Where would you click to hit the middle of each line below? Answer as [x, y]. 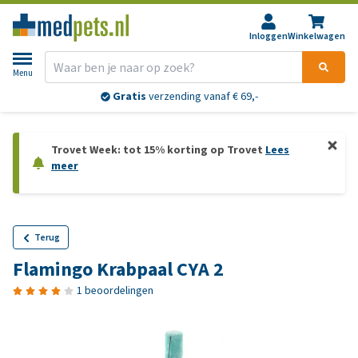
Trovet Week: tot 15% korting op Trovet [158, 150]
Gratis [129, 97]
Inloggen [268, 36]
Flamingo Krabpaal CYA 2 [118, 269]
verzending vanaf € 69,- [202, 97]
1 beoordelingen [115, 290]
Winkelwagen [316, 36]
